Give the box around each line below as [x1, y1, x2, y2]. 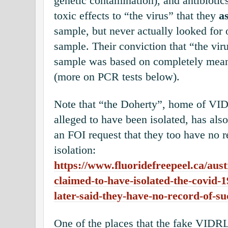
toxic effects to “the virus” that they [54, 9, 219, 22]
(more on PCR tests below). [54, 70, 180, 83]
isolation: [54, 144, 96, 156]
